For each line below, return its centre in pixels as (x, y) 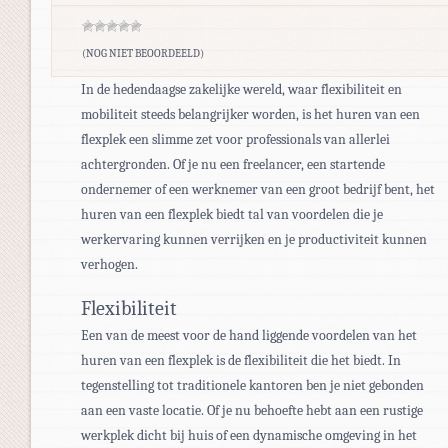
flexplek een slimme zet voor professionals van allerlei (235, 139)
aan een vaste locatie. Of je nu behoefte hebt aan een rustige (252, 410)
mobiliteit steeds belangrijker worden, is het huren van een (250, 114)
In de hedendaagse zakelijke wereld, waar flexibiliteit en (241, 89)
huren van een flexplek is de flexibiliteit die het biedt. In (241, 360)
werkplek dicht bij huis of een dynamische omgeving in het (249, 435)
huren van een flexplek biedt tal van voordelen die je (232, 214)
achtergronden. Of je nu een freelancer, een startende (233, 164)
